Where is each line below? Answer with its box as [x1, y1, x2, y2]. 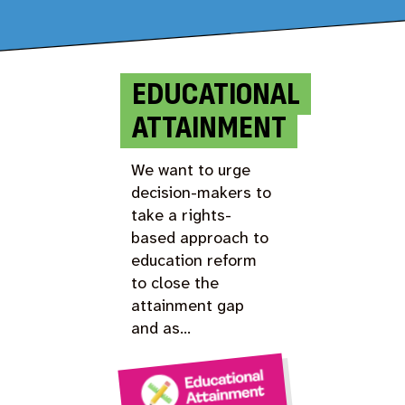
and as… [131, 316, 192, 339]
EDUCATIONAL [131, 74, 300, 114]
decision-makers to [131, 181, 272, 203]
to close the [131, 271, 220, 294]
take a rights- [131, 203, 232, 226]
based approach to [131, 226, 269, 249]
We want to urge [131, 158, 251, 181]
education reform [131, 249, 258, 271]
